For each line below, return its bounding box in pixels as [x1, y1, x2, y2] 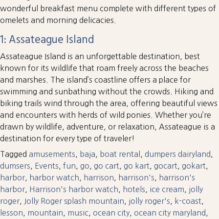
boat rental [100, 150, 140, 158]
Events [35, 161, 59, 170]
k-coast [175, 197, 201, 205]
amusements [29, 150, 75, 158]
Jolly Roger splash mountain [24, 197, 124, 205]
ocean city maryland [134, 208, 206, 217]
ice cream [150, 185, 184, 193]
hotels [123, 185, 145, 193]
